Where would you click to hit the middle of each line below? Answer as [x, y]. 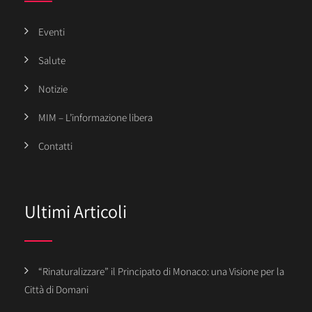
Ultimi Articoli [76, 211]
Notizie [53, 89]
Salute [52, 61]
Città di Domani [56, 289]
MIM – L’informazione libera [95, 118]
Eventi [52, 32]
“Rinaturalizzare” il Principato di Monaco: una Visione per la [161, 271]
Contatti [55, 146]
